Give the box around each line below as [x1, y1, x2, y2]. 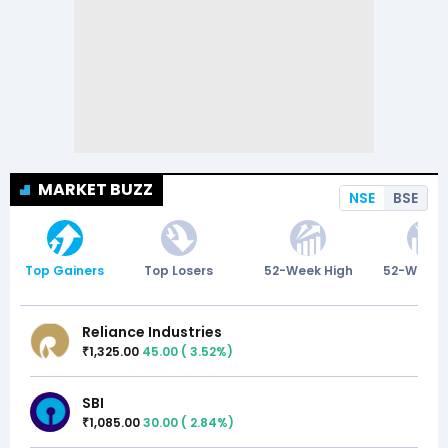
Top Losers [144, 262, 214, 280]
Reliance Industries [82, 321, 222, 342]
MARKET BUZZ [38, 178, 153, 202]
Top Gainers [25, 262, 104, 280]
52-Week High [263, 262, 353, 280]
